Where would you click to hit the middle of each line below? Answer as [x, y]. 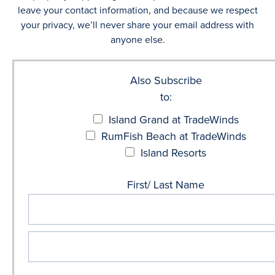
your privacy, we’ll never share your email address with [137, 25]
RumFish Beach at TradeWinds [172, 136]
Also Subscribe [166, 80]
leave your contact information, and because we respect [137, 10]
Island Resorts [172, 153]
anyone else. [137, 40]
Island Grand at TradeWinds [172, 120]
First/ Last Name [166, 185]
